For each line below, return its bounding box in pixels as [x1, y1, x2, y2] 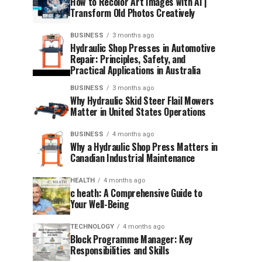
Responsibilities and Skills [70, 243, 170, 257]
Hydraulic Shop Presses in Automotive [70, 41, 215, 55]
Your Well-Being [70, 197, 129, 211]
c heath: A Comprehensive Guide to [70, 186, 202, 200]
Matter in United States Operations [70, 105, 206, 119]
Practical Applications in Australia [70, 63, 201, 77]
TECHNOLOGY [70, 223, 114, 230]
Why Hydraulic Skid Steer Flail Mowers [70, 94, 215, 108]
